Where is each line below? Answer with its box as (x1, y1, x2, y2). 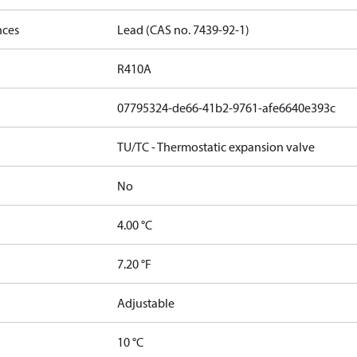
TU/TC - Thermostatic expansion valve (117, 139, 316, 155)
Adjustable (117, 295, 175, 311)
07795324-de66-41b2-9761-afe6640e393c (117, 100, 336, 116)
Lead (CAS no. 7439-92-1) (117, 22, 250, 37)
